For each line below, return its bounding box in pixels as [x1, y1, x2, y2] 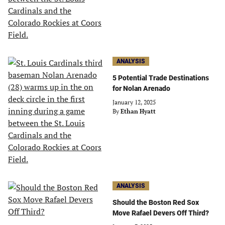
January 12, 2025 [113, 98, 156, 106]
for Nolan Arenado [113, 84, 170, 92]
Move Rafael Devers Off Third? [113, 209, 209, 217]
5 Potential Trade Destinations [113, 74, 209, 82]
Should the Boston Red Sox [113, 198, 199, 206]
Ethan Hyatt [121, 107, 156, 115]
